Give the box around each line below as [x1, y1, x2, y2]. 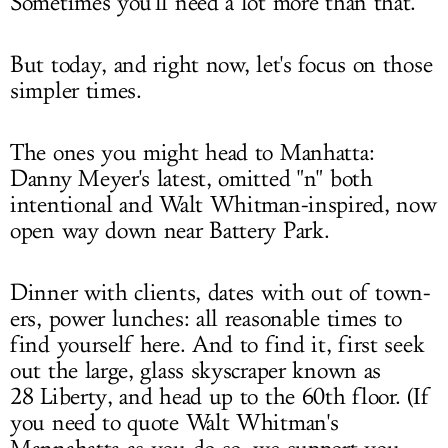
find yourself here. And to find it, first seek [10, 331, 425, 359]
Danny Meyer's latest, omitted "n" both [10, 165, 373, 193]
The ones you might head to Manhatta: [10, 139, 375, 167]
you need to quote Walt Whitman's [10, 409, 339, 437]
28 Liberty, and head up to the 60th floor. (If [10, 383, 430, 411]
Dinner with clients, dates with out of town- [10, 279, 431, 307]
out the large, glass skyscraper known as [10, 357, 382, 385]
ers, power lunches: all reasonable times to [10, 305, 403, 333]
